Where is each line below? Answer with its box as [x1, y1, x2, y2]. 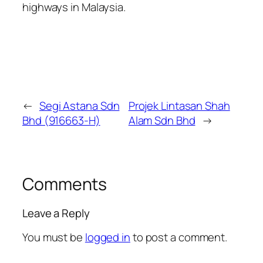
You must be [22, 229, 85, 245]
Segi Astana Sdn [39, 97, 120, 113]
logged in [85, 229, 130, 245]
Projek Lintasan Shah [128, 97, 230, 113]
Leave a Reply [22, 205, 90, 221]
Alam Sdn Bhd [128, 112, 195, 128]
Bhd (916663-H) [22, 112, 100, 128]
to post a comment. [130, 229, 228, 245]
